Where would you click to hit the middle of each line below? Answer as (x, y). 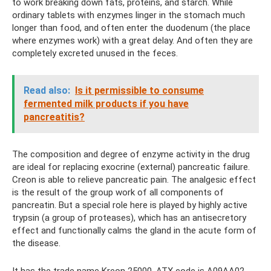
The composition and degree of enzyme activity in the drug (131, 154)
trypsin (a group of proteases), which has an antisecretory (129, 218)
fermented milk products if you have (106, 104)
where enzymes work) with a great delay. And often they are (132, 41)
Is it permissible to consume (139, 90)
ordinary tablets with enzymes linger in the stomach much (129, 15)
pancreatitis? (54, 117)
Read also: (47, 90)
